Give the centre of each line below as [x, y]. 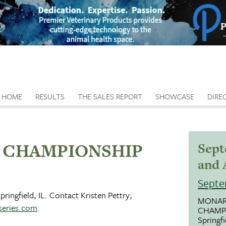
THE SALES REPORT [110, 96]
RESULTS [50, 96]
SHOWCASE [175, 96]
